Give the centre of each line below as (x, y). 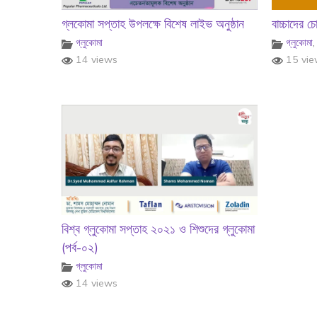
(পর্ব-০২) (80, 247)
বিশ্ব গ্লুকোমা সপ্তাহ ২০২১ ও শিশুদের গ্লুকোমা (158, 229)
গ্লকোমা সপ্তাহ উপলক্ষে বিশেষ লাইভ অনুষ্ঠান (153, 24)
